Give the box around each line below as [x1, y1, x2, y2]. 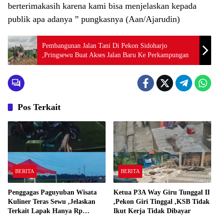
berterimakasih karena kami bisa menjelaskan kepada [8, 1, 197, 11]
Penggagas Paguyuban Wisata [8, 188, 97, 196]
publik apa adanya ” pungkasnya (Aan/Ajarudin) [8, 14, 180, 24]
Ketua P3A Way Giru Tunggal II [113, 188, 210, 196]
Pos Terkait [18, 102, 61, 112]
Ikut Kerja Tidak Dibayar [113, 207, 191, 215]
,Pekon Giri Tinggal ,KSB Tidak [113, 197, 210, 205]
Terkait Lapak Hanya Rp [8, 207, 83, 215]
